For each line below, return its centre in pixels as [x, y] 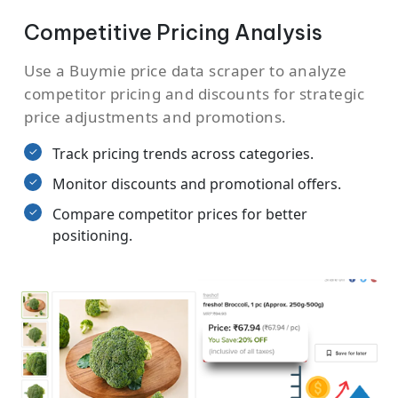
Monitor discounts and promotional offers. [197, 183]
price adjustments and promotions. [155, 116]
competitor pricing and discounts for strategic [194, 93]
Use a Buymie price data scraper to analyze [185, 70]
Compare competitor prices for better [180, 214]
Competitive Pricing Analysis [173, 32]
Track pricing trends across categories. [183, 153]
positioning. [92, 235]
